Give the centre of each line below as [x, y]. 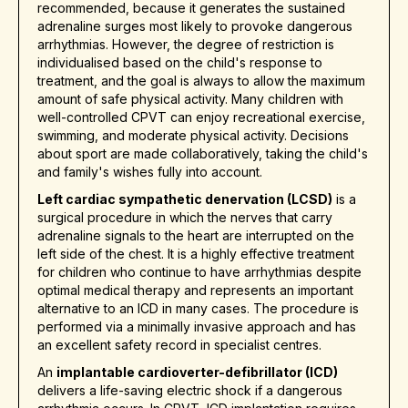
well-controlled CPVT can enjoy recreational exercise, [201, 117]
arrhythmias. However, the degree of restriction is [186, 45]
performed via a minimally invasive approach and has [197, 327]
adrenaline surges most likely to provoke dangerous [195, 26]
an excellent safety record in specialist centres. [179, 345]
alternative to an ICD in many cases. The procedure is [198, 309]
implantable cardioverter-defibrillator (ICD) [197, 372]
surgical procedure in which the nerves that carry [185, 218]
